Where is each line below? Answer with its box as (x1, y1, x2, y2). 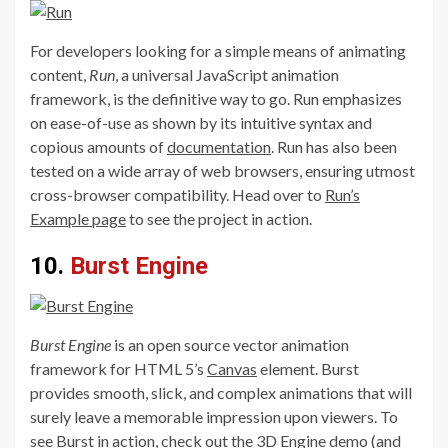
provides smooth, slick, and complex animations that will (30, 382, 412, 402)
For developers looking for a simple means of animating (30, 40, 406, 60)
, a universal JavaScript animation (115, 64, 339, 84)
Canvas (207, 358, 257, 378)
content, (30, 64, 89, 84)
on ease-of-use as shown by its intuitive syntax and (30, 112, 372, 132)
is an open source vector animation (111, 334, 349, 354)
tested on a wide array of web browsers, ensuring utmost (30, 160, 415, 180)
